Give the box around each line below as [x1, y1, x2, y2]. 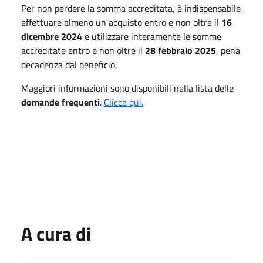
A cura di [21, 219, 91, 248]
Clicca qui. [104, 95, 143, 109]
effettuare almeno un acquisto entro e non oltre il [21, 15, 221, 29]
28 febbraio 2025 [145, 43, 216, 58]
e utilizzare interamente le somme [85, 29, 221, 43]
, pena [216, 43, 240, 58]
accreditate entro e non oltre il [21, 43, 145, 58]
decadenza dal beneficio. [21, 57, 117, 72]
